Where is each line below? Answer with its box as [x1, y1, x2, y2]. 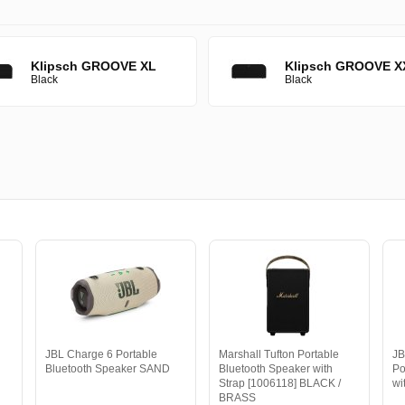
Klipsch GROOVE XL [30, 58, 156, 73]
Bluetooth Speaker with [218, 363, 333, 375]
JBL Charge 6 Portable [44, 348, 157, 361]
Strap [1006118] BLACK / [218, 377, 341, 390]
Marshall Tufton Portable [218, 348, 339, 361]
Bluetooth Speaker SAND [44, 363, 170, 375]
